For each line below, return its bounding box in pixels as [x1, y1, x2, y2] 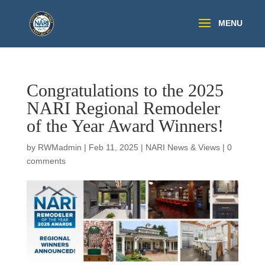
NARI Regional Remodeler [26, 98, 220, 118]
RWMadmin [37, 143, 82, 152]
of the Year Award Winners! [26, 116, 224, 135]
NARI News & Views [145, 143, 220, 152]
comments [26, 156, 66, 166]
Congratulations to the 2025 [26, 80, 224, 100]
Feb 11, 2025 [88, 143, 138, 152]
